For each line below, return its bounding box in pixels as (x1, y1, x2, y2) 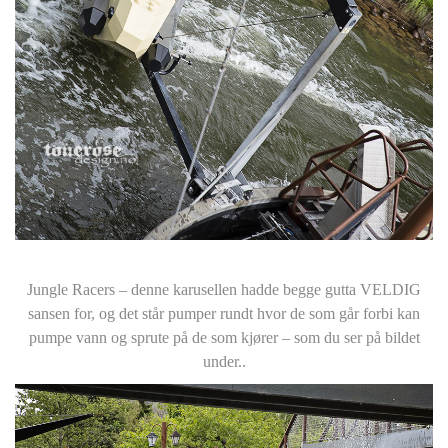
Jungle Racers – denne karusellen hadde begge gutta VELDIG (27, 280, 421, 298)
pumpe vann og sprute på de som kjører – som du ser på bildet (28, 328, 420, 346)
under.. (202, 352, 246, 370)
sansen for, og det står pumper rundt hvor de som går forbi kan (28, 304, 420, 322)
